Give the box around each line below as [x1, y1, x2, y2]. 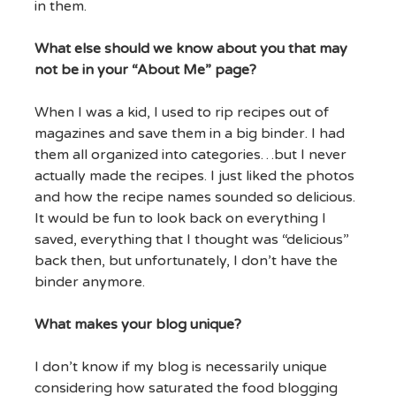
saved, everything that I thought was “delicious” [34, 231, 349, 249]
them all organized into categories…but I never [34, 146, 346, 164]
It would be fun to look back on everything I [34, 209, 326, 228]
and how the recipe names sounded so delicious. [34, 188, 355, 207]
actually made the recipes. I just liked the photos [34, 167, 354, 186]
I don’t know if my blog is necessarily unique [34, 358, 327, 377]
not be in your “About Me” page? [34, 61, 256, 80]
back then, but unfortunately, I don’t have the [34, 252, 338, 270]
